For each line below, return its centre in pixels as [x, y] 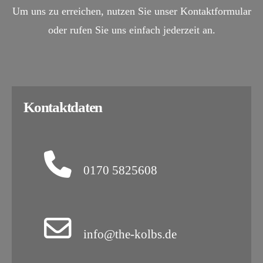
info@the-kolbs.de [130, 234]
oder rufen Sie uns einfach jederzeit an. [131, 30]
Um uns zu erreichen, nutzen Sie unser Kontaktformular [131, 11]
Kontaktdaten [63, 107]
